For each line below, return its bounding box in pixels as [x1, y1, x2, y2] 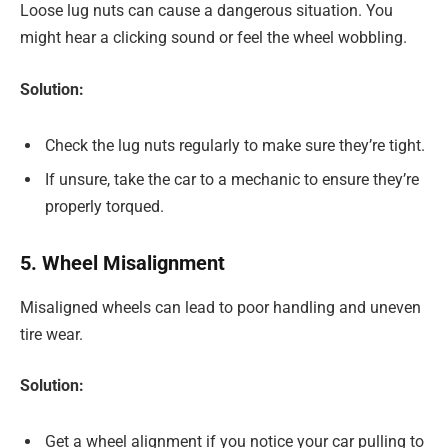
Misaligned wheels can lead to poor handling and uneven [20, 297, 421, 317]
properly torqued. [45, 196, 164, 216]
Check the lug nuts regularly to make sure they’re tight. [45, 135, 425, 155]
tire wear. [20, 324, 83, 344]
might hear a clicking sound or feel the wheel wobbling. [20, 28, 407, 48]
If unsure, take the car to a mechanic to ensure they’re [45, 169, 419, 189]
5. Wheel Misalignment [20, 251, 225, 276]
